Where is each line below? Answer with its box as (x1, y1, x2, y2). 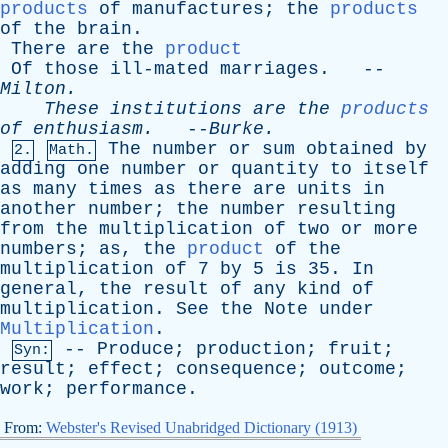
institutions (110, 99, 242, 119)
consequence (176, 359, 297, 379)
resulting (297, 199, 396, 219)
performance (66, 379, 187, 399)
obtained (306, 139, 394, 159)
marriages (220, 59, 319, 79)
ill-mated (110, 59, 209, 79)
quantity (231, 159, 319, 179)
